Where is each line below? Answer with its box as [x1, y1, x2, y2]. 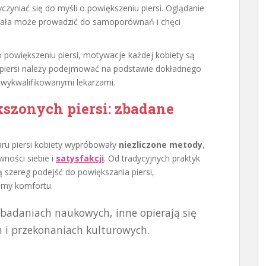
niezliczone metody [119, 139, 202, 150]
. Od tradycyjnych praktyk [104, 153, 200, 164]
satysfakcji [56, 153, 104, 164]
